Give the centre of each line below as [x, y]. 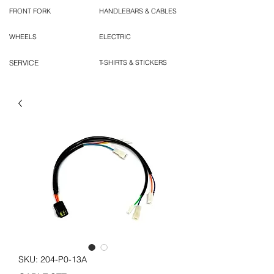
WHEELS [23, 37]
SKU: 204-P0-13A [53, 260]
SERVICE [24, 63]
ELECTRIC [115, 37]
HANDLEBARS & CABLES [138, 11]
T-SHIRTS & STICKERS [133, 63]
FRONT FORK [30, 11]
